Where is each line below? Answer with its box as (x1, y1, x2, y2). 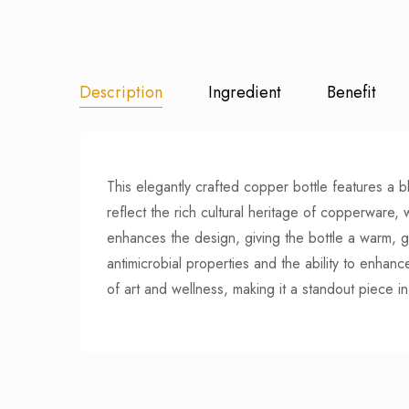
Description (79, 79, 163, 104)
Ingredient (208, 79, 281, 104)
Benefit (327, 79, 376, 104)
